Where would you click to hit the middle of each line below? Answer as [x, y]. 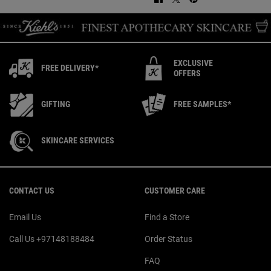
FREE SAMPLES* [202, 104]
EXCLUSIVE [193, 63]
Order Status [168, 239]
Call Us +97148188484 [52, 239]
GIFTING [56, 104]
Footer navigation [38, 173]
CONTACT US [32, 190]
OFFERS [187, 73]
